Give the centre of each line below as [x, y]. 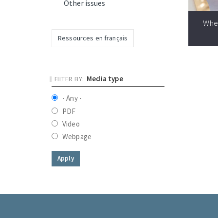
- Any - [72, 98]
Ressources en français [93, 38]
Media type [105, 79]
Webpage [77, 137]
